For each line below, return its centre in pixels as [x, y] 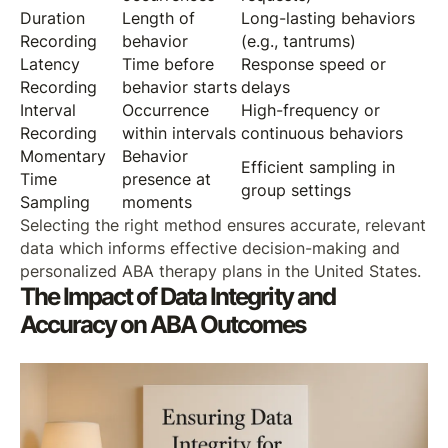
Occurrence [165, 111]
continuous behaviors [321, 134]
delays [265, 88]
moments [156, 203]
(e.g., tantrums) [298, 42]
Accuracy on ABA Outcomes [162, 325]
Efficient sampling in [317, 168]
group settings [295, 191]
